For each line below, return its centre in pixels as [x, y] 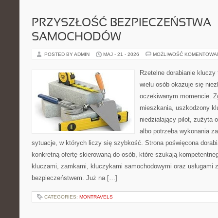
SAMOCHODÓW [76, 37]
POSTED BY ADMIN [68, 54]
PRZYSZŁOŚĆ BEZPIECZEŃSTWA [121, 23]
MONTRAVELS [96, 197]
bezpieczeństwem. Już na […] [74, 178]
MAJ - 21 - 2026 [121, 54]
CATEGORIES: [62, 197]
